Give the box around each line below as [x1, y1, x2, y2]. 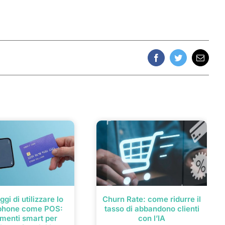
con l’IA [138, 213, 165, 223]
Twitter [177, 57, 200, 65]
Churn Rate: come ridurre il [102, 194, 201, 204]
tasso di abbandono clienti [104, 204, 199, 214]
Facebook [155, 57, 187, 65]
